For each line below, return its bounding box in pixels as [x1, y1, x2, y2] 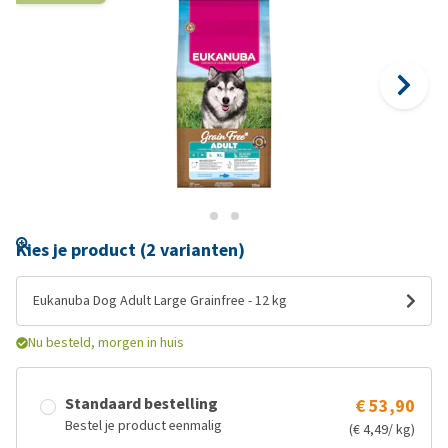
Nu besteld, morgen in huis [28, 333, 184, 352]
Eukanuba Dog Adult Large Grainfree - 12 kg [33, 291, 287, 310]
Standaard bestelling [65, 393, 218, 414]
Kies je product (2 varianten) [16, 238, 245, 262]
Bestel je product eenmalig [65, 416, 222, 435]
